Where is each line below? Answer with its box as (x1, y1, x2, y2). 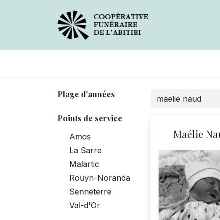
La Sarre (69, 145, 102, 155)
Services (156, 57, 196, 70)
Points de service (57, 112, 122, 123)
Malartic (69, 159, 99, 169)
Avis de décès (65, 57, 129, 70)
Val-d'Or (69, 200, 100, 210)
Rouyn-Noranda (69, 172, 130, 183)
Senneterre (69, 186, 111, 196)
